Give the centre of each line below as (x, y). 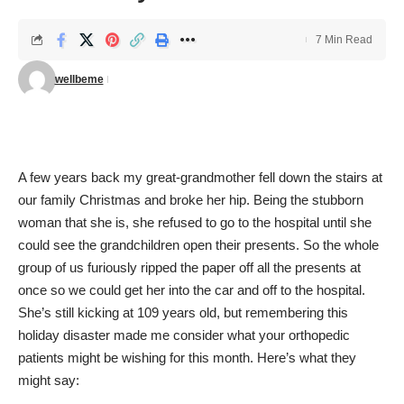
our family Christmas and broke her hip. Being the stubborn (191, 200)
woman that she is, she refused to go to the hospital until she (195, 222)
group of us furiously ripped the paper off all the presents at (189, 267)
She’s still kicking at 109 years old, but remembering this (183, 312)
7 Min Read (344, 40)
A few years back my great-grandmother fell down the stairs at (200, 177)
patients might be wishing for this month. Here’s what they (187, 358)
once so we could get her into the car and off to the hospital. (192, 290)
